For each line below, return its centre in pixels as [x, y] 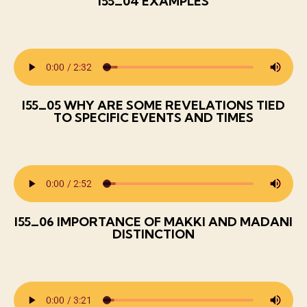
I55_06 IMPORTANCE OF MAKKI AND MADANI [153, 221]
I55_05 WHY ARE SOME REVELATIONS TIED [153, 105]
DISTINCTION [153, 234]
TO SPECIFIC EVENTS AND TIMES [153, 117]
